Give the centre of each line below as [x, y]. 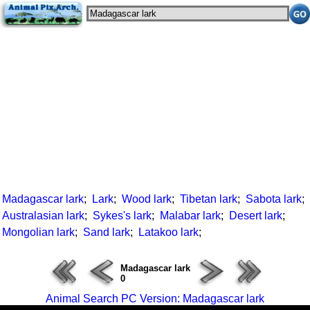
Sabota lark [274, 199]
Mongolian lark [38, 232]
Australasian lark [43, 216]
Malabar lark [190, 216]
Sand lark [107, 232]
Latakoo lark [168, 232]
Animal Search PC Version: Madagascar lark [155, 299]
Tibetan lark [209, 199]
